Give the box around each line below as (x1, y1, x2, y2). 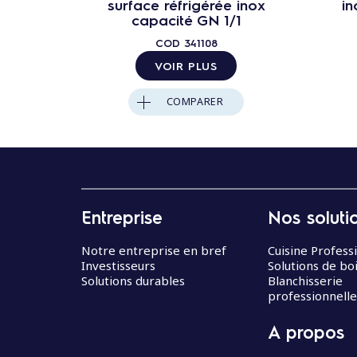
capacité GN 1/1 (131, 10, 241, 29)
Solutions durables (81, 273, 185, 289)
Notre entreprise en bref (81, 242, 226, 259)
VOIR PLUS (155, 57, 218, 73)
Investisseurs (81, 257, 155, 274)
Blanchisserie (268, 273, 343, 289)
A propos (268, 320, 344, 343)
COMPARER (166, 94, 224, 108)
